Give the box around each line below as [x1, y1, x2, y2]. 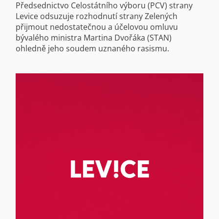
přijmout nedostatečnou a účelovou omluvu [16, 21, 178, 32]
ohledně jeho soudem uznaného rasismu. [16, 43, 169, 54]
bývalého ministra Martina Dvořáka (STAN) [16, 32, 172, 43]
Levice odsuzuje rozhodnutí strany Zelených [16, 10, 177, 22]
